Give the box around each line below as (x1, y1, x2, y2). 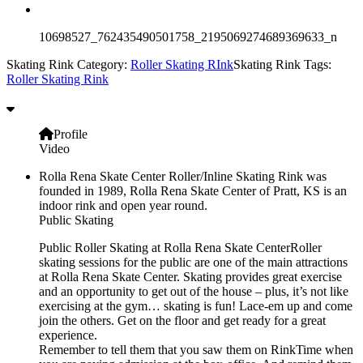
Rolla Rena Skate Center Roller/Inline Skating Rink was (39, 169, 327, 183)
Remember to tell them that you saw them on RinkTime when (39, 342, 353, 357)
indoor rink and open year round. (39, 198, 207, 212)
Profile (53, 126, 88, 141)
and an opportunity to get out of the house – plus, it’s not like (39, 284, 348, 298)
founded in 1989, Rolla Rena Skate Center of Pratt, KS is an (39, 183, 347, 198)
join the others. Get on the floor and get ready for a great (39, 313, 326, 327)
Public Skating (39, 212, 113, 227)
